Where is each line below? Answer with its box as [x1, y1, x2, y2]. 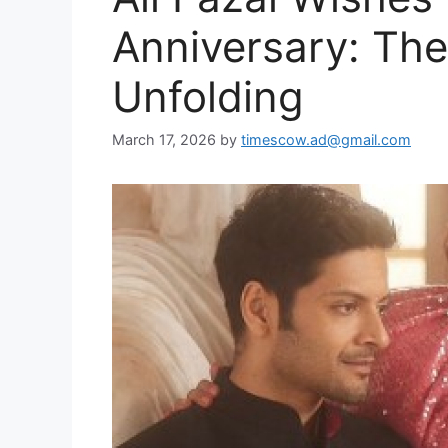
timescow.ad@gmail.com [241, 131, 411, 149]
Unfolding [112, 70, 304, 122]
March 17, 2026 [112, 131, 216, 149]
